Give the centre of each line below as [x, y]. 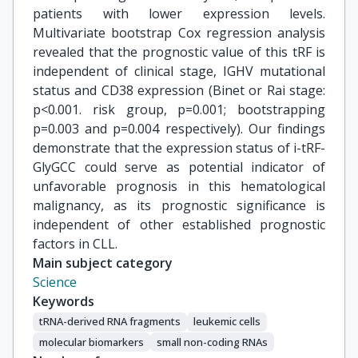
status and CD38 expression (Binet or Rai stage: [179, 90]
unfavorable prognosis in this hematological [179, 186]
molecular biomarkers [91, 342]
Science [55, 282]
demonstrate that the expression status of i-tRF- [179, 148]
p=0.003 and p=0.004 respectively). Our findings [179, 129]
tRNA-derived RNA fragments [110, 322]
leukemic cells [227, 322]
